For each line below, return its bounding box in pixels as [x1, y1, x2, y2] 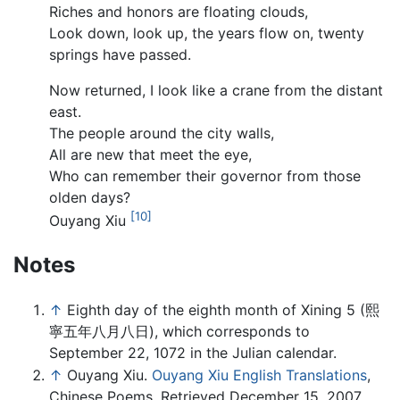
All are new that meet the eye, [49, 145, 252, 163]
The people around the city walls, [49, 123, 274, 142]
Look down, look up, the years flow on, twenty [49, 23, 364, 42]
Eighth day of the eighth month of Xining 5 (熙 [67, 300, 379, 319]
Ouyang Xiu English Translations [152, 366, 367, 385]
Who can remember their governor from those [49, 166, 361, 185]
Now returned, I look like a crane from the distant [49, 80, 383, 99]
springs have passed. [49, 45, 191, 63]
